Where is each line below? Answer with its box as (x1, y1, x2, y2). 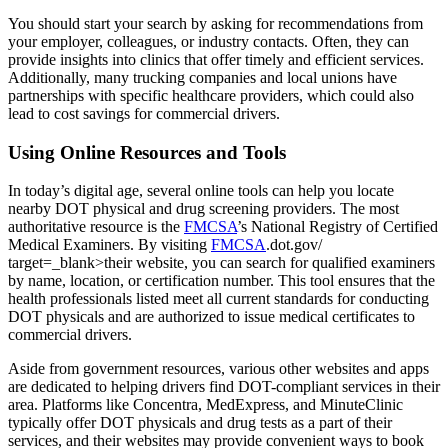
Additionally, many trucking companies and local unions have (8, 68, 397, 86)
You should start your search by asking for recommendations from (8, 14, 423, 32)
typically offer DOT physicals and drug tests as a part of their (8, 414, 392, 432)
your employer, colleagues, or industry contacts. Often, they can (8, 32, 409, 50)
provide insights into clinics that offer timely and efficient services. (8, 50, 424, 68)
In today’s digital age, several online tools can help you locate (8, 182, 394, 200)
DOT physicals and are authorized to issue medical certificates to (8, 308, 415, 326)
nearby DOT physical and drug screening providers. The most (8, 200, 399, 218)
